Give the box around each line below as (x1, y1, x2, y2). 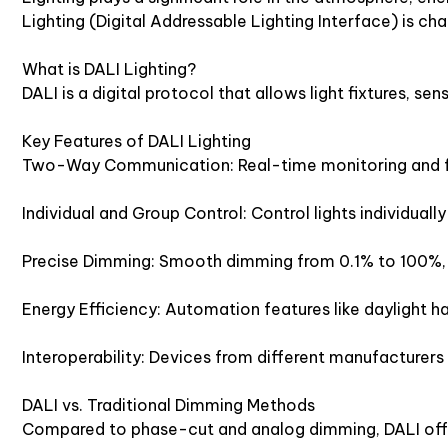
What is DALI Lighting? (22, 58, 196, 79)
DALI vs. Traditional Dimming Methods (22, 394, 315, 415)
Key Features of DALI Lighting (22, 130, 251, 151)
